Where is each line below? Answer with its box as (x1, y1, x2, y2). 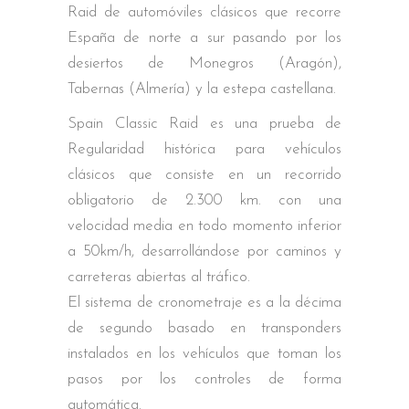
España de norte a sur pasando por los (68, 29, 341, 46)
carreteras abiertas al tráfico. (68, 268, 250, 285)
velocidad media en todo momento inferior (68, 217, 341, 234)
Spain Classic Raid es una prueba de (68, 115, 341, 131)
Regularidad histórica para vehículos (68, 141, 341, 157)
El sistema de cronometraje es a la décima (68, 294, 341, 310)
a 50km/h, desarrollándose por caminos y (68, 243, 341, 259)
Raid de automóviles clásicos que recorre (68, 4, 341, 20)
